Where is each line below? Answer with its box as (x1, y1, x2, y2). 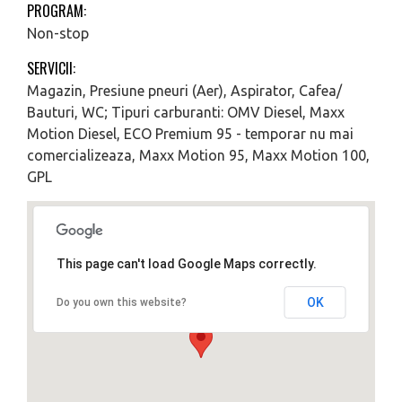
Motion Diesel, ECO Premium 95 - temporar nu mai (27, 126, 354, 142)
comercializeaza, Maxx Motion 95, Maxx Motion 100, (27, 147, 370, 163)
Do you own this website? (56, 296, 187, 309)
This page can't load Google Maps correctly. (56, 257, 317, 271)
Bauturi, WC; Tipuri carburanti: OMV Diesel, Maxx (27, 104, 345, 120)
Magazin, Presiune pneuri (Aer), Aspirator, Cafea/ (27, 83, 342, 99)
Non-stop (27, 25, 89, 41)
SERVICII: (27, 57, 75, 79)
